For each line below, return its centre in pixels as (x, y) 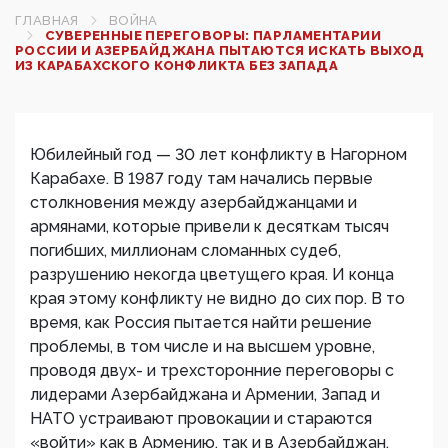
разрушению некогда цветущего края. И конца (212, 274)
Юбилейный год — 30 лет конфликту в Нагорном (218, 154)
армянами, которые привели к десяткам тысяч (209, 226)
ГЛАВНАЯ (47, 20)
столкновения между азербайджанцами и (193, 202)
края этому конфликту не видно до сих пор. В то (217, 298)
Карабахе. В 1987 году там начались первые (201, 178)
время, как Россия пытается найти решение (201, 322)
